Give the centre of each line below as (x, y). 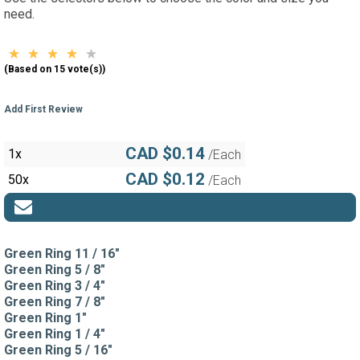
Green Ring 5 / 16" (58, 350)
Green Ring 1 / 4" (55, 333)
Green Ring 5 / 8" (55, 269)
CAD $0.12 (165, 179)
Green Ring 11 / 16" (62, 253)
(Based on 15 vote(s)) (55, 69)
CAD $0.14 (165, 153)
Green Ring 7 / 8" (55, 301)
